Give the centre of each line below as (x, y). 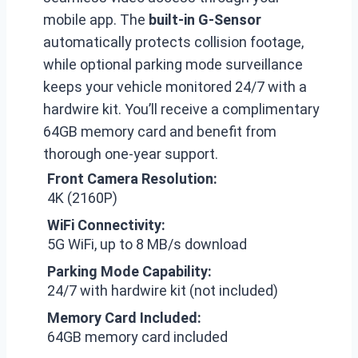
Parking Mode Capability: (129, 271)
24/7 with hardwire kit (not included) (163, 290)
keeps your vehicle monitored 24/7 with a (175, 87)
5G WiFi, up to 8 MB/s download (147, 244)
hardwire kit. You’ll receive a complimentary (181, 109)
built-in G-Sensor (205, 20)
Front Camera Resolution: (132, 179)
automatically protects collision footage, (173, 42)
